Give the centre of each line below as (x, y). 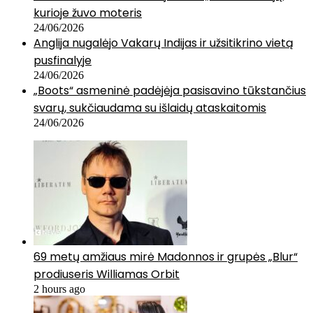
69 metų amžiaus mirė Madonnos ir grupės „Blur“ (166, 257)
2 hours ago (59, 289)
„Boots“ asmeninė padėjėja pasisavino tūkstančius (170, 91)
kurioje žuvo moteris (88, 13)
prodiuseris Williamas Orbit (107, 275)
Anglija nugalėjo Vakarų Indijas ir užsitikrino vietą (163, 43)
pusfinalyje (63, 61)
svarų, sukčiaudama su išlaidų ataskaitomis (150, 108)
